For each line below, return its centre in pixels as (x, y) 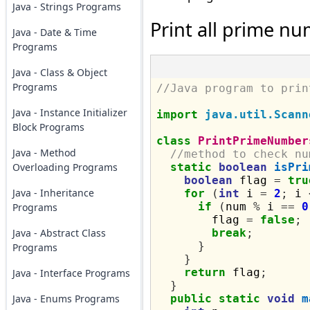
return (204, 272)
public (191, 299)
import (177, 115)
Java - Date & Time (54, 32)
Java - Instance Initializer (70, 112)
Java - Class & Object (60, 72)
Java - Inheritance (53, 193)
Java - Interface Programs (71, 273)
